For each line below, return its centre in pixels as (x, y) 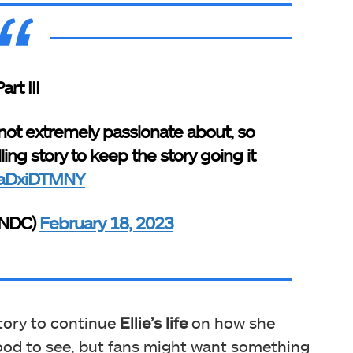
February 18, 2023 (107, 222)
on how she (231, 322)
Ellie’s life (154, 322)
